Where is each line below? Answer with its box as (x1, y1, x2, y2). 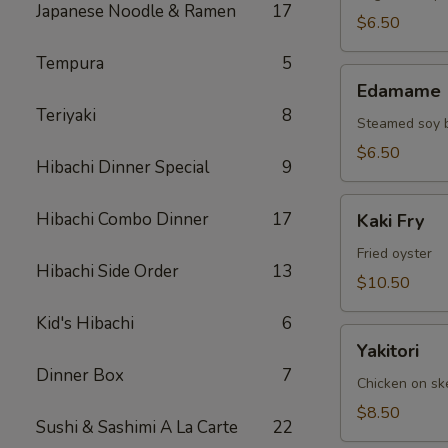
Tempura (36, 52, 104, 75)
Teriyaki (36, 104, 96, 127)
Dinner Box (36, 364, 124, 387)
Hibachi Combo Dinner (36, 208, 209, 231)
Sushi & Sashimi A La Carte (36, 416, 238, 439)
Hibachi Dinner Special (36, 156, 209, 179)
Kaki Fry (357, 209, 424, 233)
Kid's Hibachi (36, 312, 134, 335)
